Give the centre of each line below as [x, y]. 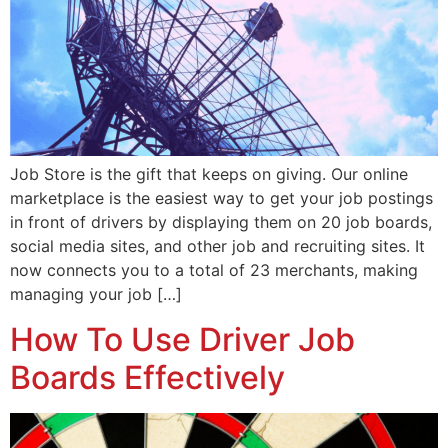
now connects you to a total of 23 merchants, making [214, 270]
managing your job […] [96, 294]
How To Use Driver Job [182, 339]
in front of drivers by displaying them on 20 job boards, [221, 222]
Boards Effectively [147, 377]
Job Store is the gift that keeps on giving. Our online [209, 174]
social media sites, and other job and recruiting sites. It [217, 246]
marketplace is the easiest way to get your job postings [221, 198]
